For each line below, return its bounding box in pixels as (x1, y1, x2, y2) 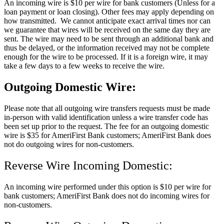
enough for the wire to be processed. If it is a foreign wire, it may (4, 52, 208, 61)
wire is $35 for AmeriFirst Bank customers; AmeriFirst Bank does (4, 130, 211, 139)
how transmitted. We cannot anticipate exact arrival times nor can (4, 16, 210, 25)
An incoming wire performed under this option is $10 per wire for (4, 182, 211, 191)
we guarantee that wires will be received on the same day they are (4, 25, 210, 34)
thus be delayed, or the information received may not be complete (4, 43, 209, 52)
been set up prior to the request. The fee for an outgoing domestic (4, 121, 209, 130)
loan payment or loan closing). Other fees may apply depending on (4, 7, 214, 16)
